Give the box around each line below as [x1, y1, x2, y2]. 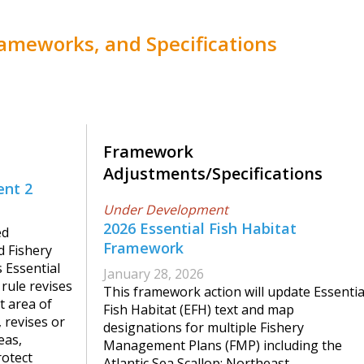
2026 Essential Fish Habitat [103, 219, 297, 239]
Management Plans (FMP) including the [103, 336, 342, 355]
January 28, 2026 [103, 265, 204, 284]
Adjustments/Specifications [103, 162, 323, 185]
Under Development [103, 201, 228, 219]
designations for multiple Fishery [103, 318, 304, 337]
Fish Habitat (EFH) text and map [103, 301, 294, 319]
